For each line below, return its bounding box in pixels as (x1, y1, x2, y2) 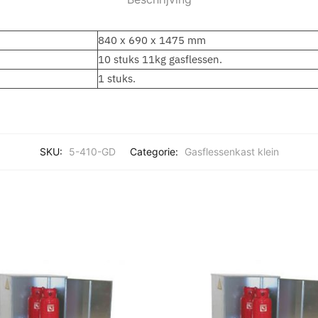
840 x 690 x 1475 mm (97, 33, 206, 48)
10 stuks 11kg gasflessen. (97, 53, 222, 67)
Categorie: (129, 146, 181, 158)
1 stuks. (97, 72, 136, 86)
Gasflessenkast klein (184, 146, 279, 158)
